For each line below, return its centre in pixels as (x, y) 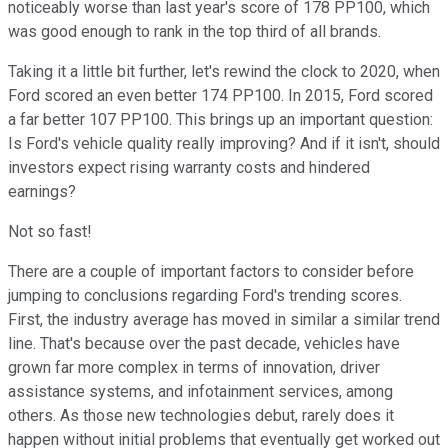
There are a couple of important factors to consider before (211, 271)
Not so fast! (50, 231)
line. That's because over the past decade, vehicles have (204, 343)
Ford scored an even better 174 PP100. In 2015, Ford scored (220, 95)
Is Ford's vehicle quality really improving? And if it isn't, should (224, 143)
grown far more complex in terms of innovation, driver (194, 367)
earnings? (42, 191)
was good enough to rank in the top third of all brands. (194, 31)
